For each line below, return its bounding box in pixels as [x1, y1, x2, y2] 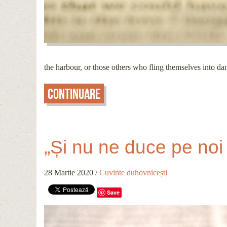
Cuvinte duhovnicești [99, 168, 167, 177]
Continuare [48, 86, 100, 102]
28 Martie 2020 [44, 168, 93, 177]
